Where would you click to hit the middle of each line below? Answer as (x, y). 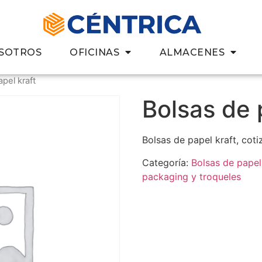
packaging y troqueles (192, 176)
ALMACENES (192, 52)
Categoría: (167, 162)
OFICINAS (95, 52)
